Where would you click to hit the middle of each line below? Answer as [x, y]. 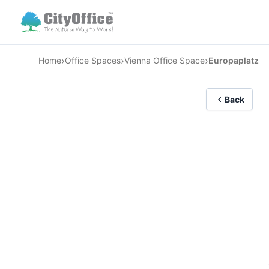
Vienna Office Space [165, 60]
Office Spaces [93, 60]
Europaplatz [234, 60]
